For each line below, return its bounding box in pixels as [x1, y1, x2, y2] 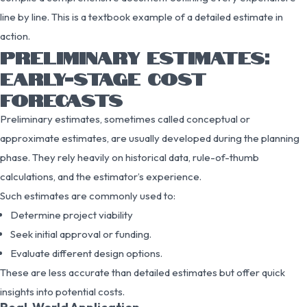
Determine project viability [10, 208, 133, 221]
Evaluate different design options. [10, 246, 162, 260]
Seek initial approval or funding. [10, 227, 151, 241]
